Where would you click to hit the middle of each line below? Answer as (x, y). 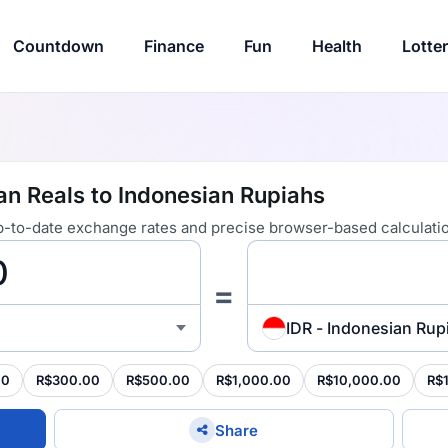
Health (336, 46)
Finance (173, 46)
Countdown (58, 46)
